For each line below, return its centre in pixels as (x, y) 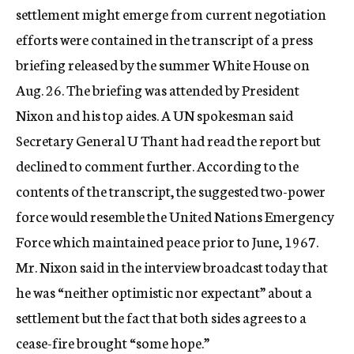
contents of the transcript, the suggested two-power (171, 190)
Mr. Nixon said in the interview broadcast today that (172, 266)
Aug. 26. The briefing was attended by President (158, 89)
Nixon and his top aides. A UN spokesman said (154, 115)
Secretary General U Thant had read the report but (168, 140)
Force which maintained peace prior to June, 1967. (167, 241)
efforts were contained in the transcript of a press (164, 39)
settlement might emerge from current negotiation (171, 13)
